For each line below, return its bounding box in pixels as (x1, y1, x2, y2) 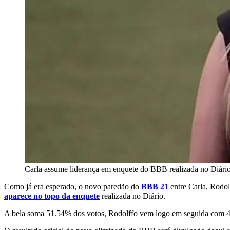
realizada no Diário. (100, 191, 165, 200)
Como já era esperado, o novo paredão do (4, 182, 141, 191)
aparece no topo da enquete (4, 191, 100, 200)
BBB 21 (141, 182, 168, 191)
